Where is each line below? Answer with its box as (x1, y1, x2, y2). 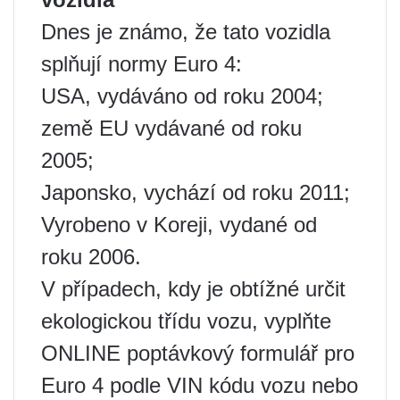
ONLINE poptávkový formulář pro (41, 340, 354, 365)
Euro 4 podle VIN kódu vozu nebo (41, 372, 358, 397)
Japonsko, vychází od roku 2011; (41, 179, 350, 204)
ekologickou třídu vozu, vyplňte (41, 308, 331, 333)
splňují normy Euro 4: (41, 51, 242, 76)
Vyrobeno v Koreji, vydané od (41, 212, 317, 237)
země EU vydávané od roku (41, 115, 302, 140)
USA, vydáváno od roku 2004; (41, 83, 323, 108)
